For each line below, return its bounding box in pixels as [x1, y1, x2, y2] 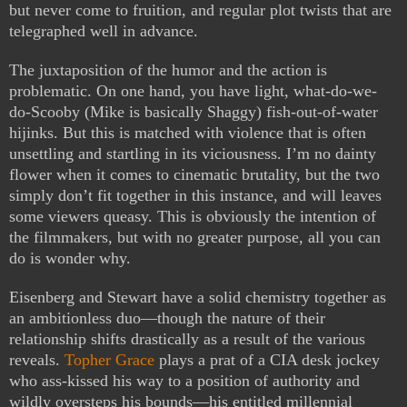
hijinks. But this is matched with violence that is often [9, 124, 366, 143]
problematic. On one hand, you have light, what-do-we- [9, 82, 377, 101]
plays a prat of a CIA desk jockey [154, 351, 380, 370]
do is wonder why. [9, 249, 131, 268]
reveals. [9, 351, 65, 370]
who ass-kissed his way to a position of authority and [9, 372, 360, 391]
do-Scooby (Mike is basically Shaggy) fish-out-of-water [9, 103, 378, 122]
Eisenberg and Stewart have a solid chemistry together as [9, 288, 386, 307]
